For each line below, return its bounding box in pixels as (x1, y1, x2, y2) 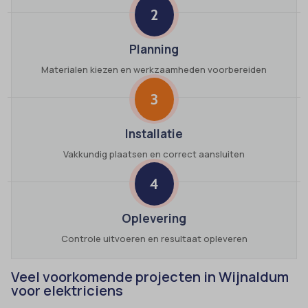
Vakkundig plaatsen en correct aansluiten (63, 147, 245, 160)
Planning (129, 41, 179, 57)
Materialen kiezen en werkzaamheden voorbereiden (41, 63, 267, 76)
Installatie (125, 125, 183, 142)
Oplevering (122, 210, 186, 226)
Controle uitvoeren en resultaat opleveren (60, 232, 247, 245)
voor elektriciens (11, 280, 124, 300)
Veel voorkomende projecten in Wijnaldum (11, 267, 289, 286)
